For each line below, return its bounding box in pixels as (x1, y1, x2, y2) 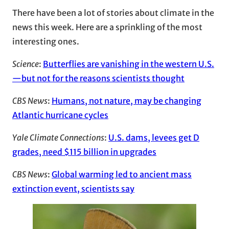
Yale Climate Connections (12, 132, 104, 143)
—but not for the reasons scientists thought (12, 73, 185, 83)
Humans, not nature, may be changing (52, 95, 201, 106)
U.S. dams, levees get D (108, 132, 199, 143)
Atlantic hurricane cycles (12, 109, 108, 120)
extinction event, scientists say (12, 183, 134, 194)
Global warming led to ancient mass (52, 169, 192, 179)
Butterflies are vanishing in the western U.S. (43, 58, 214, 69)
